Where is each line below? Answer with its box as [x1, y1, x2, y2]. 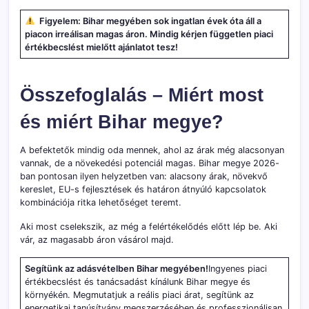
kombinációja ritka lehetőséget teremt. [20, 197, 181, 208]
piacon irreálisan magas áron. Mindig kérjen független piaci [25, 28, 274, 39]
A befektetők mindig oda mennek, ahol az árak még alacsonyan [20, 144, 284, 155]
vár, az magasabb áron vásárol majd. [20, 234, 174, 245]
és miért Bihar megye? [20, 110, 223, 132]
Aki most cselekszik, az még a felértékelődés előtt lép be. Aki [20, 221, 277, 232]
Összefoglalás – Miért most [20, 83, 263, 106]
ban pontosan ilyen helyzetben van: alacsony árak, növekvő [20, 170, 268, 181]
